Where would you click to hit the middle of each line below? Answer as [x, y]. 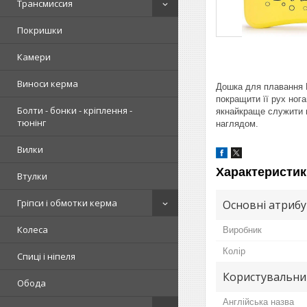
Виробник [242, 230]
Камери [34, 57]
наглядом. [237, 123]
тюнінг [32, 123]
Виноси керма [48, 84]
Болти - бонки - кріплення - [75, 110]
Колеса [33, 230]
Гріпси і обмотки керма [67, 203]
